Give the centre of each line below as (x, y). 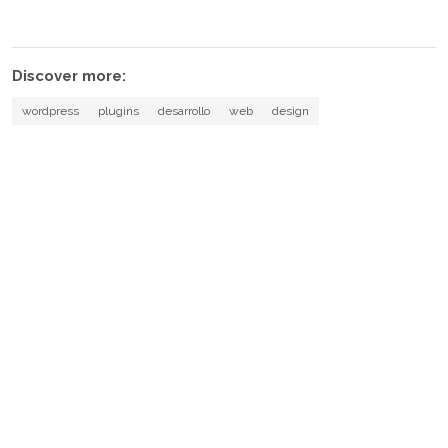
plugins (118, 110)
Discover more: (69, 75)
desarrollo (183, 110)
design (291, 110)
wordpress (50, 110)
